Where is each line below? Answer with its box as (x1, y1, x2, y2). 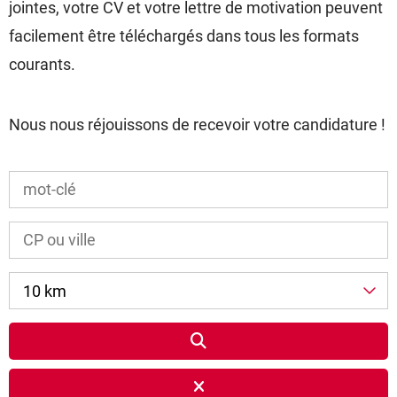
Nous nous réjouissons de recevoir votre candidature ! (9, 115, 385, 134)
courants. (9, 55, 75, 74)
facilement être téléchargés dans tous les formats (9, 27, 359, 45)
